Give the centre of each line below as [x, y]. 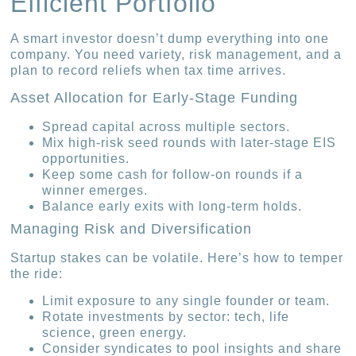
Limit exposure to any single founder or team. [186, 301]
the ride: [37, 273]
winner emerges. [95, 190]
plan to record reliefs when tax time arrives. [149, 70]
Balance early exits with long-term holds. [172, 206]
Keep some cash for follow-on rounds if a [173, 174]
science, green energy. [115, 333]
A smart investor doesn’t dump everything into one [170, 38]
